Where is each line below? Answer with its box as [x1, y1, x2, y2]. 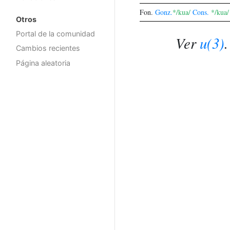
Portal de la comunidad [16, 29, 95, 38]
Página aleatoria [16, 59, 70, 68]
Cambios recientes [16, 44, 80, 53]
